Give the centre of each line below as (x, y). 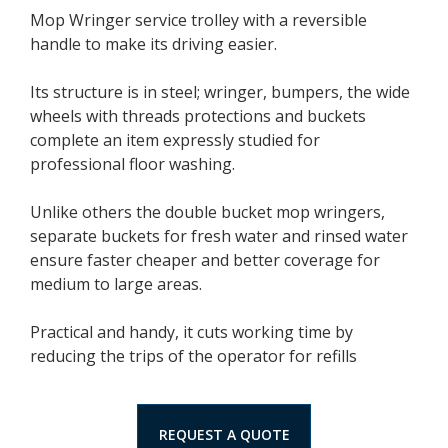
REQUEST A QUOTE (224, 434)
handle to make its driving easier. (153, 43)
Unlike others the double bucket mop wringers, (207, 211)
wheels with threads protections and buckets (198, 115)
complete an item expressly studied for (175, 139)
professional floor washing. (132, 163)
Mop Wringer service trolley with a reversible (198, 19)
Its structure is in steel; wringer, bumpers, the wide (220, 91)
